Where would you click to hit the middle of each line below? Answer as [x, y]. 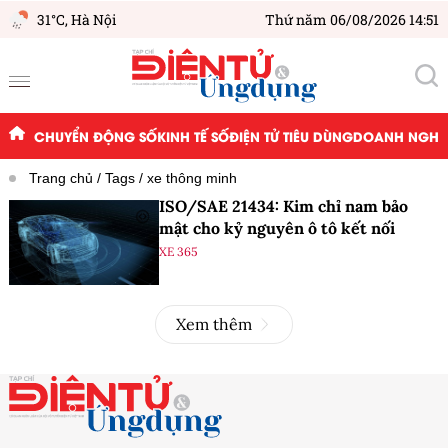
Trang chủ [61, 178]
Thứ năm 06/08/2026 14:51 [352, 19]
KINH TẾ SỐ [192, 136]
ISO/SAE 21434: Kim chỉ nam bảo [283, 206]
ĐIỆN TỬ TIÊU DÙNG [290, 136]
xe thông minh [192, 178]
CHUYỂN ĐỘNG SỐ [95, 136]
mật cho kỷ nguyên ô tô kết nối [277, 228]
